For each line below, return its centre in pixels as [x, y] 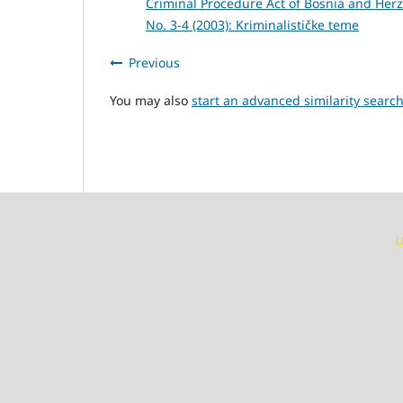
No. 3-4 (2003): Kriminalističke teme [252, 25]
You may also [151, 101]
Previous [154, 63]
